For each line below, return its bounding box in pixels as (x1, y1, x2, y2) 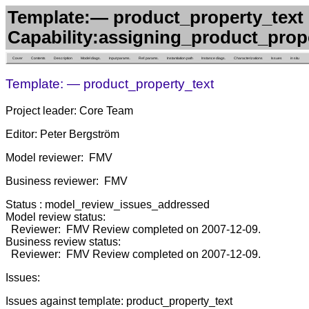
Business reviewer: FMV (6, 175, 128, 188)
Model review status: (6, 211, 106, 223)
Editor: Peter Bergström (6, 128, 119, 141)
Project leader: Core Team (6, 105, 133, 117)
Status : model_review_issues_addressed (6, 199, 210, 211)
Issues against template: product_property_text (6, 295, 232, 308)
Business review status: (6, 236, 121, 248)
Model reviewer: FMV (6, 152, 112, 164)
